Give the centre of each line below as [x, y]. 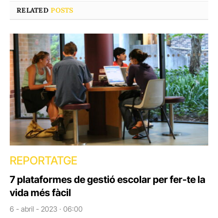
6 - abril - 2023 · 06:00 [46, 209]
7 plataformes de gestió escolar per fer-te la [108, 179]
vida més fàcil [40, 192]
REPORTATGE [44, 160]
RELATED [34, 10]
